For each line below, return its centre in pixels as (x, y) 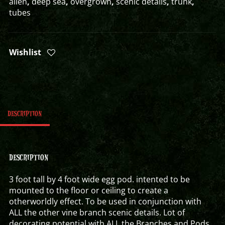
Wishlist (25, 52)
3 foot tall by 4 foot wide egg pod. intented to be (99, 179)
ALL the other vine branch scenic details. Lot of (97, 212)
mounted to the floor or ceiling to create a (88, 190)
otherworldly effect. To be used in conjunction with (105, 201)
